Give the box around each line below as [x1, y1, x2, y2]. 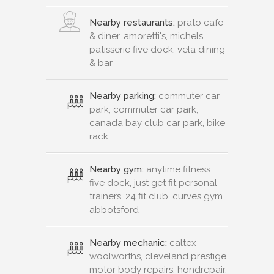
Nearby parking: [89, 90, 156, 102]
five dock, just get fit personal [89, 177, 217, 188]
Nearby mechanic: [89, 237, 167, 248]
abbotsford [89, 204, 139, 215]
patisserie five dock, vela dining [89, 43, 225, 55]
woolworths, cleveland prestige [89, 250, 226, 262]
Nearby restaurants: [89, 17, 175, 28]
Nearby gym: [89, 163, 144, 175]
